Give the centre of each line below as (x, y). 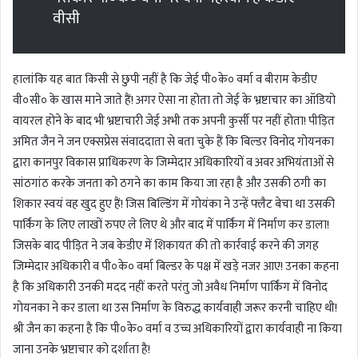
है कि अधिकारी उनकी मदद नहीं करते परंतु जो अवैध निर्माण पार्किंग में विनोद (170, 288)
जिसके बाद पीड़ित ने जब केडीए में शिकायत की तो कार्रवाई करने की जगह (166, 246)
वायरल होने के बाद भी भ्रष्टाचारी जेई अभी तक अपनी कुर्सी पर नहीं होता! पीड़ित (174, 121)
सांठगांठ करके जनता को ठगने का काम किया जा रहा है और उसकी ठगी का (169, 184)
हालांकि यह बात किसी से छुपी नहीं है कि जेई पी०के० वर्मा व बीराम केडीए (165, 80)
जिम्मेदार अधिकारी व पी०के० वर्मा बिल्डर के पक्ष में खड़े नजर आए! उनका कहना (176, 267)
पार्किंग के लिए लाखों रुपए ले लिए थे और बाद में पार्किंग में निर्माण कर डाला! (171, 225)
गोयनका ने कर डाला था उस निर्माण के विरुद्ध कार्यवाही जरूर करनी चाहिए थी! (175, 308)
